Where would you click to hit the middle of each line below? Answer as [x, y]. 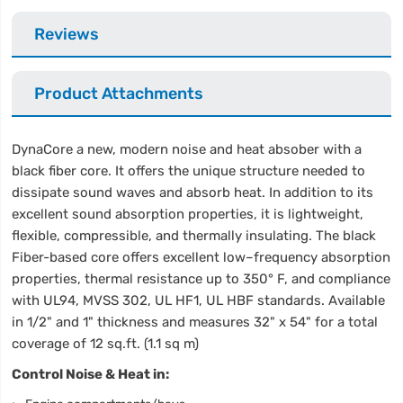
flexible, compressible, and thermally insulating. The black [194, 235]
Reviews [67, 33]
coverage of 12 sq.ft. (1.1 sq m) [106, 343]
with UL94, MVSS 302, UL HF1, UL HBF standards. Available [199, 300]
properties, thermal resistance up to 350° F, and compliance [201, 278]
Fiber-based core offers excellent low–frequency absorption [201, 257]
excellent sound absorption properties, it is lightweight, [188, 214]
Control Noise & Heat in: [91, 374]
